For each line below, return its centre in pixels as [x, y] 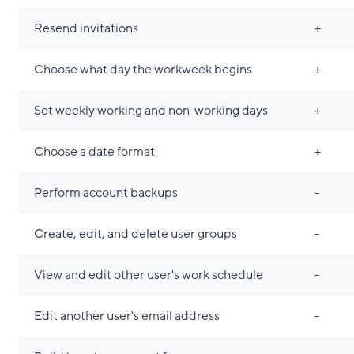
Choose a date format [94, 152]
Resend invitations [86, 28]
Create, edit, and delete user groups [135, 234]
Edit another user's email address [126, 316]
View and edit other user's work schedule [148, 275]
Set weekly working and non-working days [151, 111]
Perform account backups [105, 193]
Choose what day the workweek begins [143, 70]
